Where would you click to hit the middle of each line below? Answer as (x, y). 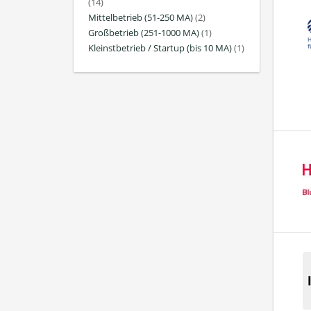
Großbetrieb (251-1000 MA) (144, 33)
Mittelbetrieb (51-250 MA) (141, 17)
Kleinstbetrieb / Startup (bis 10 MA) (160, 49)
